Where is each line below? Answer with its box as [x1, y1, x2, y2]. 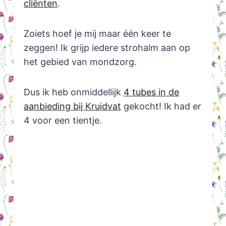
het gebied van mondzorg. [23, 56, 137, 67]
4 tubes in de [123, 86, 179, 97]
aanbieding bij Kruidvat [23, 100, 121, 111]
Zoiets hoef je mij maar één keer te [23, 28, 171, 39]
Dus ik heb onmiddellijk [23, 86, 124, 97]
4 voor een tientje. [23, 115, 102, 126]
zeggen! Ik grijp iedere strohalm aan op [23, 42, 190, 53]
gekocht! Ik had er [121, 100, 201, 111]
